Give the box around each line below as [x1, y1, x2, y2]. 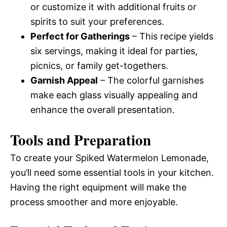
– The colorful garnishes [98, 75, 204, 86]
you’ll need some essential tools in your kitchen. [10, 167, 214, 178]
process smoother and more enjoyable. [10, 197, 178, 207]
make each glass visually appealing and [30, 90, 198, 100]
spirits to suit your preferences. [30, 16, 164, 27]
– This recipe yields [130, 31, 213, 42]
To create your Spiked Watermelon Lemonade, [10, 153, 209, 163]
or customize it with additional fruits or [30, 2, 197, 12]
